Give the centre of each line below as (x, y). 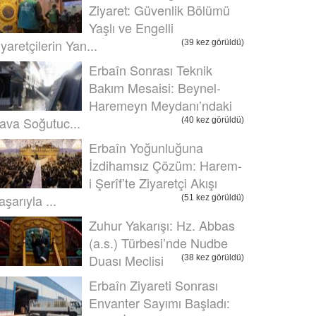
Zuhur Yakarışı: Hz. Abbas (162, 225)
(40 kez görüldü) (213, 120)
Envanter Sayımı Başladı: (159, 303)
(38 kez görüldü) (213, 257)
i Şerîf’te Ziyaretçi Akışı (153, 183)
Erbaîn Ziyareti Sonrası (153, 285)
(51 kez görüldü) (213, 197)
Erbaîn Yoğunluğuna (146, 147)
